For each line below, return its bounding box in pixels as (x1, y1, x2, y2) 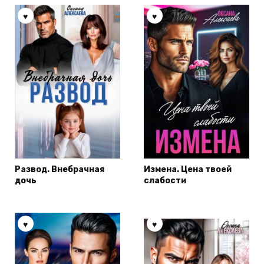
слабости (144, 176, 186, 186)
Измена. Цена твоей (144, 164, 232, 175)
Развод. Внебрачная (15, 164, 104, 175)
